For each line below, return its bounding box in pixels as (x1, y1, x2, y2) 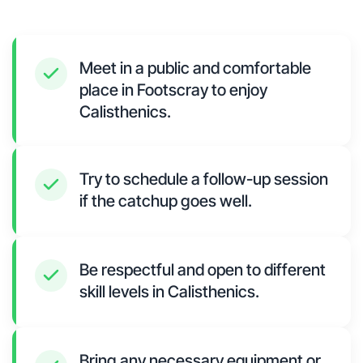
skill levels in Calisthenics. (79, 282, 259, 302)
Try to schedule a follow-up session (79, 169, 328, 190)
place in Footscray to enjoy (79, 80, 267, 100)
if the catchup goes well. (79, 191, 252, 211)
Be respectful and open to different (79, 260, 326, 280)
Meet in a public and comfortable (79, 58, 311, 79)
